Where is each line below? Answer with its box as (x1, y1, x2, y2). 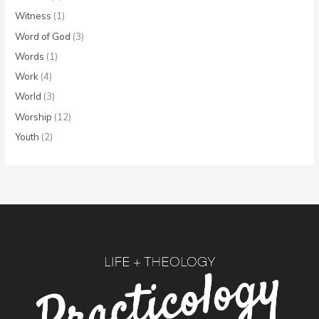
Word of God (15, 30, 71, 42)
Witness (15, 10, 52, 22)
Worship (15, 110, 53, 122)
